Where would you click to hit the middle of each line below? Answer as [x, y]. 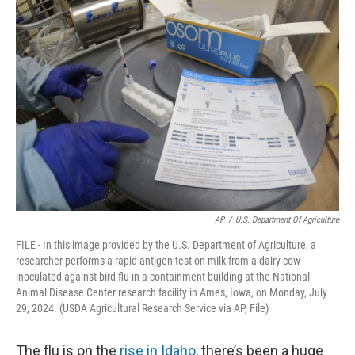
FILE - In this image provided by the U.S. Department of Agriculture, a [166, 245]
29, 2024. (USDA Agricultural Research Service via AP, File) [142, 308]
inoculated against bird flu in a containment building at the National [163, 277]
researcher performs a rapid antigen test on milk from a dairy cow [158, 261]
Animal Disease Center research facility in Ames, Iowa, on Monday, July [172, 292]
